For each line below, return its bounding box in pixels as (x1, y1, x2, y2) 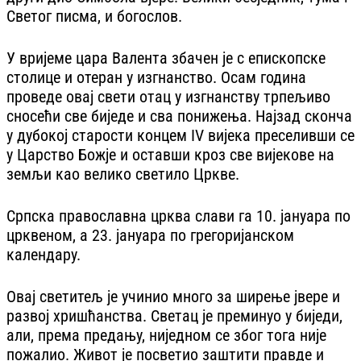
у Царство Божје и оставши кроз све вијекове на (6, 144, 334, 164)
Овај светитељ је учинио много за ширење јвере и (6, 286, 340, 306)
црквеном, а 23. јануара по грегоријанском (6, 225, 294, 245)
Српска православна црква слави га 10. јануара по (6, 205, 351, 226)
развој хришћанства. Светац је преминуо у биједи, (6, 305, 342, 326)
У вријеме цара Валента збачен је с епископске (6, 48, 326, 68)
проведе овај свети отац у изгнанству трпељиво (6, 86, 330, 106)
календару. (6, 244, 81, 264)
